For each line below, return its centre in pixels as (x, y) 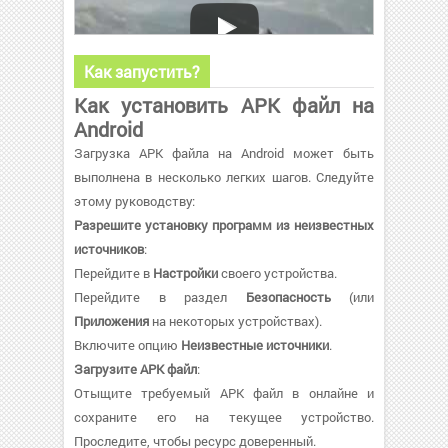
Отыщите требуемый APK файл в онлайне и (224, 392)
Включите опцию (127, 344)
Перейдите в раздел (160, 296)
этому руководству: (134, 200)
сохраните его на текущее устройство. (224, 416)
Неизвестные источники (255, 344)
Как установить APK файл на (224, 104)
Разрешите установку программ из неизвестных (224, 224)
